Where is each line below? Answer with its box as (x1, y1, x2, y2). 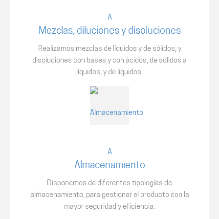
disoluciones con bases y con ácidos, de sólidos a (32, 57, 187, 65)
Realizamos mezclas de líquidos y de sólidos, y (38, 45, 181, 53)
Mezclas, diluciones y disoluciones (38, 26, 181, 36)
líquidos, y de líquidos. (76, 69, 143, 76)
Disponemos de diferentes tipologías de (47, 180, 172, 187)
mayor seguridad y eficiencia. (64, 203, 155, 211)
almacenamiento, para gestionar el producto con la (30, 192, 189, 199)
